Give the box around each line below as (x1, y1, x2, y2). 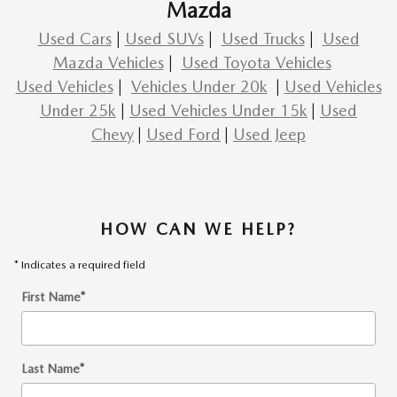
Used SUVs (124, 29, 204, 49)
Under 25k (40, 101, 116, 121)
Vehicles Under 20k (130, 77, 268, 97)
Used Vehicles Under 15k (129, 101, 307, 121)
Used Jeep (233, 125, 306, 144)
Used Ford (146, 125, 221, 144)
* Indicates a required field (14, 258, 145, 272)
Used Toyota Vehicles (181, 53, 331, 73)
